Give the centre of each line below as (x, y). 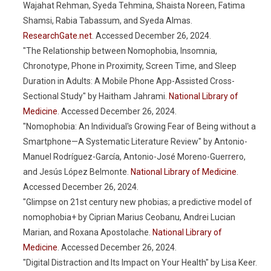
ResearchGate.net (57, 36)
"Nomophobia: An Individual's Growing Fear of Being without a (139, 126)
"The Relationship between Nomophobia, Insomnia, (120, 51)
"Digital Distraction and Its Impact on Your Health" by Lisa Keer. (140, 263)
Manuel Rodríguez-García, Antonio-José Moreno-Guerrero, (134, 157)
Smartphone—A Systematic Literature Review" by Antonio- (135, 142)
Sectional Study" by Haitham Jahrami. (96, 96)
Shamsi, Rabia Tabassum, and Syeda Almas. (108, 21)
